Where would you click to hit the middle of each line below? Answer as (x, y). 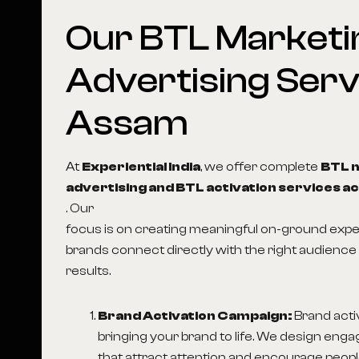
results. (89, 271)
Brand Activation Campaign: (196, 316)
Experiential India (141, 167)
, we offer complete (261, 167)
